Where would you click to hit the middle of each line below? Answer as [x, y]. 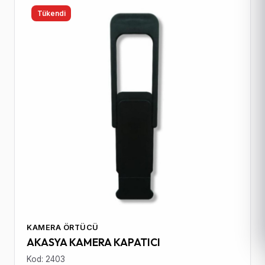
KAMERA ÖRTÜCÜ [63, 227]
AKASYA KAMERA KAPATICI [93, 242]
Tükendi [51, 13]
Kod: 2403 [46, 259]
